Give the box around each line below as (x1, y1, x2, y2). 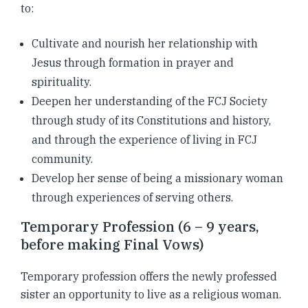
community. (32, 151, 93, 166)
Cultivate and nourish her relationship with (32, 36, 258, 50)
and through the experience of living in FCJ (32, 132, 257, 146)
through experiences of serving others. (32, 190, 233, 204)
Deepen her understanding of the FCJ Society (32, 93, 267, 108)
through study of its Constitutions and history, (32, 113, 271, 127)
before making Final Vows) (21, 234, 203, 254)
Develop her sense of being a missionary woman (32, 170, 283, 185)
